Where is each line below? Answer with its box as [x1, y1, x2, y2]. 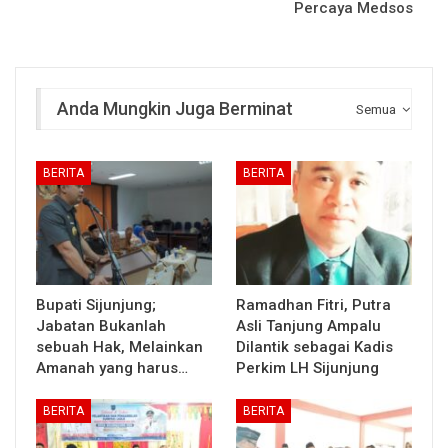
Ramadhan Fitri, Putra [236, 295, 391, 314]
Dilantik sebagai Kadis [236, 337, 393, 356]
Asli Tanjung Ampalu [236, 316, 381, 335]
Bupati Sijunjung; [36, 295, 156, 314]
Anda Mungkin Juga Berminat [57, 97, 293, 119]
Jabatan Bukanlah [36, 316, 166, 335]
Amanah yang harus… [36, 358, 188, 377]
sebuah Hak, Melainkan [36, 337, 203, 356]
